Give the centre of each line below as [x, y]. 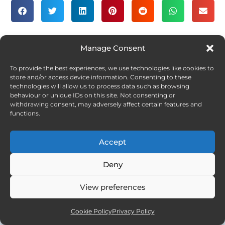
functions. [25, 113]
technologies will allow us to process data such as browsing [100, 86]
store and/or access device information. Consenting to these [101, 77]
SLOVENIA [50, 57]
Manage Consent [113, 48]
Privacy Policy [133, 211]
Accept [113, 142]
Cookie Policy [91, 211]
